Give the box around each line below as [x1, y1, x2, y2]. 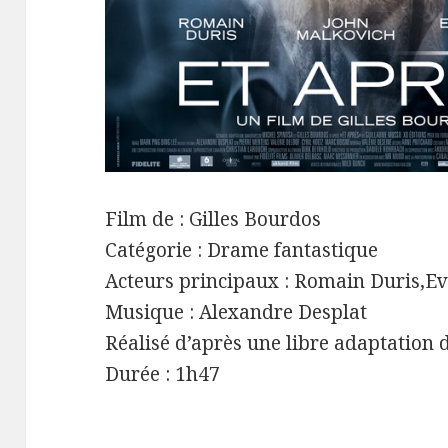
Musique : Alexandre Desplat [105, 298, 368, 325]
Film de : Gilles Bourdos [105, 205, 322, 232]
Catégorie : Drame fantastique [105, 236, 379, 263]
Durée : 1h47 [105, 360, 221, 387]
